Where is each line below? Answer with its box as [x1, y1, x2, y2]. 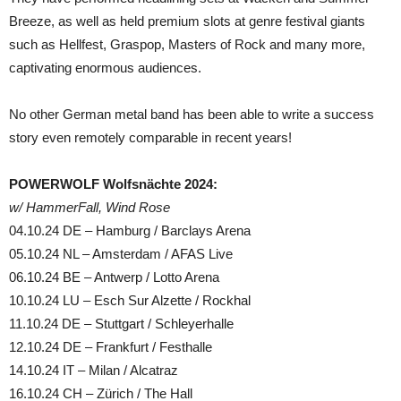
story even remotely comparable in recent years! [9, 130, 295, 146]
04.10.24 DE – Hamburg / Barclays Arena [9, 223, 297, 239]
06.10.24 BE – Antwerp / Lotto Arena [9, 269, 219, 286]
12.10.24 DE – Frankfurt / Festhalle [9, 339, 212, 355]
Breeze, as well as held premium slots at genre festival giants [9, 13, 365, 30]
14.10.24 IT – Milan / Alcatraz [9, 363, 178, 379]
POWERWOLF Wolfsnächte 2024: [9, 176, 218, 192]
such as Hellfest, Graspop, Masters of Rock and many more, [9, 37, 365, 53]
